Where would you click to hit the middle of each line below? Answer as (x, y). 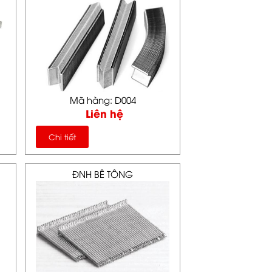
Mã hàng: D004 (103, 100)
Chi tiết (62, 137)
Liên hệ (104, 113)
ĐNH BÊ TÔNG (103, 174)
